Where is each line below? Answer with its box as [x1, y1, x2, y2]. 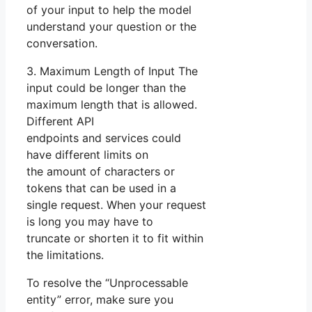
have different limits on [26, 148, 148, 162]
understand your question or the [26, 19, 196, 34]
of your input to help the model [26, 3, 192, 17]
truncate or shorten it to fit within [26, 231, 203, 246]
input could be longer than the [26, 81, 186, 95]
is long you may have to [26, 214, 153, 229]
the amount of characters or [26, 164, 175, 179]
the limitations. [26, 248, 104, 263]
